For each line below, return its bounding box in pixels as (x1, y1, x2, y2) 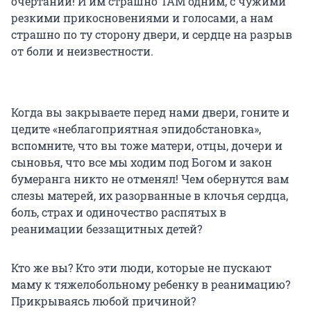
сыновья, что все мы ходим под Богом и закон (11, 155, 272, 170)
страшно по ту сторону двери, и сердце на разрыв (11, 27, 292, 42)
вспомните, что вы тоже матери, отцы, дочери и (11, 138, 283, 153)
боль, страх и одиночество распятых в (11, 205, 226, 220)
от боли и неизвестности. (11, 44, 153, 59)
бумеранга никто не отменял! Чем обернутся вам (11, 171, 289, 187)
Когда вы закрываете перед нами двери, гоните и (11, 105, 289, 120)
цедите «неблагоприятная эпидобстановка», (11, 121, 261, 137)
